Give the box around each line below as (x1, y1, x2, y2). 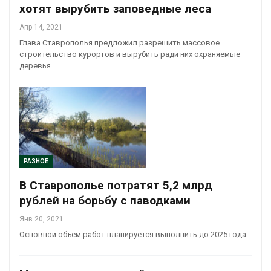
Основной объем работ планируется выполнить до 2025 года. (19, 230, 248, 240)
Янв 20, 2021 (19, 215, 64, 224)
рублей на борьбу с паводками (19, 194, 191, 208)
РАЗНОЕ (24, 158, 48, 165)
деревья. (19, 60, 53, 70)
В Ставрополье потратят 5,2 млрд (19, 178, 212, 193)
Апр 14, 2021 (19, 22, 63, 31)
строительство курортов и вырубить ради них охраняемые (19, 49, 240, 59)
